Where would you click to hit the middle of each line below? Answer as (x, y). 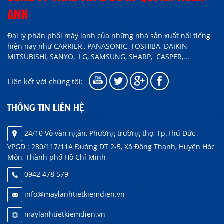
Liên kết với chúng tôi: (45, 81)
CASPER (169, 57)
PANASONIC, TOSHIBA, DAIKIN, (138, 46)
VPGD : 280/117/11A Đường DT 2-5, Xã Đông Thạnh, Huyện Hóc (111, 147)
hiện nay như (31, 46)
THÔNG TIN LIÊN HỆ (46, 107)
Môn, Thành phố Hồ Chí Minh (57, 157)
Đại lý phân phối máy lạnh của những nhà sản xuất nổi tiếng (109, 36)
